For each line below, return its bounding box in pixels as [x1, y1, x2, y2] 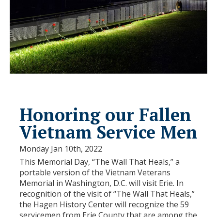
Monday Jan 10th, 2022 [19, 143, 102, 154]
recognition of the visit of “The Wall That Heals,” [19, 188, 195, 199]
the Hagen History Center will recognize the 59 [19, 199, 189, 210]
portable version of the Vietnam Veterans [19, 167, 170, 178]
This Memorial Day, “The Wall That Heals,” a [19, 156, 180, 167]
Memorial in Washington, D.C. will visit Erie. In [19, 177, 184, 188]
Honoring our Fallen [19, 103, 191, 126]
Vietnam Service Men [19, 120, 198, 143]
